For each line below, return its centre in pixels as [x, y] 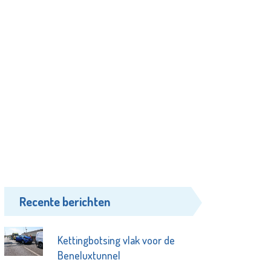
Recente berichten [65, 202]
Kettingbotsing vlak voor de [116, 240]
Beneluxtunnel [89, 256]
